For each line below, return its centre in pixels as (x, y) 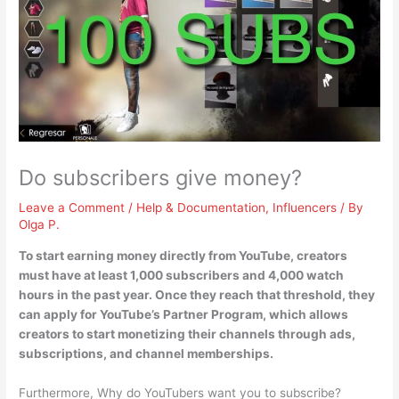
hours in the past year (84, 294)
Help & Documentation (201, 208)
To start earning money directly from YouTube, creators (183, 255)
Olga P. (40, 224)
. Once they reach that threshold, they (262, 294)
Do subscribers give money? (161, 178)
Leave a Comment (72, 208)
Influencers (305, 208)
